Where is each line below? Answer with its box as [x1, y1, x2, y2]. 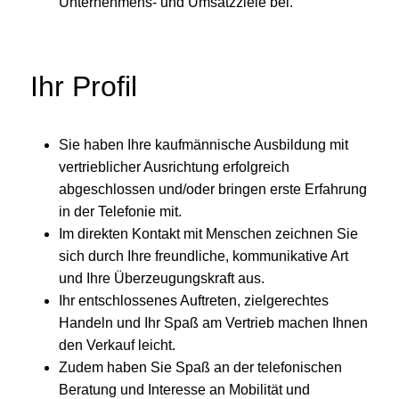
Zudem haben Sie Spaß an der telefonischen [59, 360, 342, 376]
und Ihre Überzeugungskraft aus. [59, 271, 265, 287]
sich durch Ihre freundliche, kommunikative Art [59, 248, 348, 265]
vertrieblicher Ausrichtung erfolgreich [59, 159, 289, 175]
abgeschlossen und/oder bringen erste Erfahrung [59, 182, 367, 198]
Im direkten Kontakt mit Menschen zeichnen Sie [59, 226, 358, 242]
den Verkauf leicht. [59, 338, 175, 354]
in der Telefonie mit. [59, 204, 182, 220]
